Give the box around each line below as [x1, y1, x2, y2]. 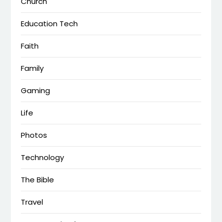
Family [21, 62, 44, 73]
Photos [21, 129, 48, 140]
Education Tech [21, 18, 78, 29]
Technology [21, 152, 64, 163]
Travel [21, 196, 44, 207]
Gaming [21, 85, 51, 96]
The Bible [21, 174, 55, 185]
